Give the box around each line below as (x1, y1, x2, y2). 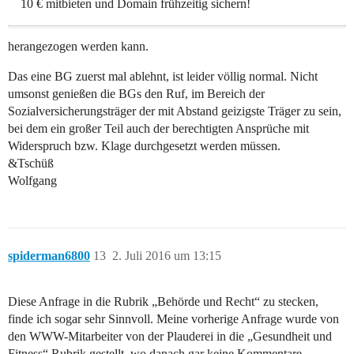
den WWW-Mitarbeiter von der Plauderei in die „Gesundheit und (8, 329, 332, 343)
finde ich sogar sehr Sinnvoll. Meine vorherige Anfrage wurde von (8, 311, 339, 326)
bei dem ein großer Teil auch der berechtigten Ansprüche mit (8, 121, 309, 135)
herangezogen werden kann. (8, 39, 149, 53)
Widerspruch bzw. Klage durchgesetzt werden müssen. (8, 138, 281, 153)
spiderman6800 (8, 248, 90, 262)
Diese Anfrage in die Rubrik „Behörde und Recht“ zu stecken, (8, 294, 318, 308)
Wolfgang (8, 173, 57, 187)
